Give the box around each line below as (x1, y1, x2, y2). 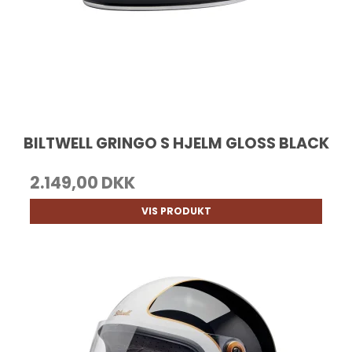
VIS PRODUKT (141, 203, 211, 218)
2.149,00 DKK (30, 170, 136, 194)
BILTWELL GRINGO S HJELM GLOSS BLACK (23, 132, 329, 154)
